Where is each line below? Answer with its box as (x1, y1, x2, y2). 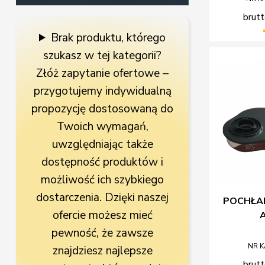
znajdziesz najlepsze (52, 243, 153, 258)
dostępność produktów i (41, 154, 164, 170)
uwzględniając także (51, 136, 153, 152)
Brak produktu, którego (51, 30, 166, 46)
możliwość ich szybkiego (41, 172, 164, 188)
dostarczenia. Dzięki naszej (36, 189, 169, 205)
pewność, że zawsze (51, 225, 154, 241)
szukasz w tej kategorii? (43, 47, 162, 63)
